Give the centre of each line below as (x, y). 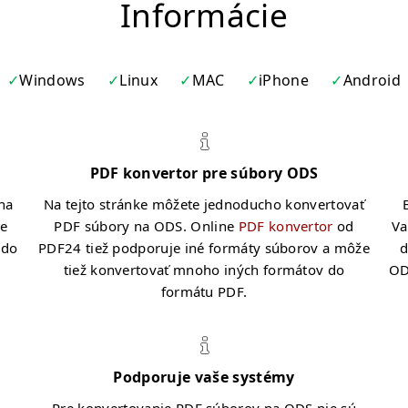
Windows (52, 80)
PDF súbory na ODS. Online (146, 226)
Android (372, 80)
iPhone (284, 80)
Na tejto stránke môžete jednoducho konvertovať (204, 204)
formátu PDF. (204, 291)
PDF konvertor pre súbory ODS (204, 173)
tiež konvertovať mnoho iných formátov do (204, 270)
